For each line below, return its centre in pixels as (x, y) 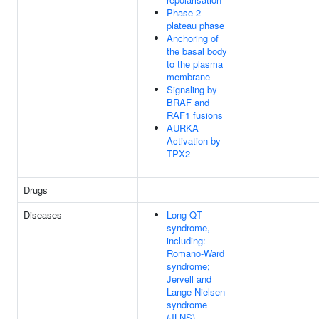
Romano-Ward (195, 253)
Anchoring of (193, 38)
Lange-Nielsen (196, 292)
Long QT (184, 215)
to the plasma (195, 64)
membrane (188, 77)
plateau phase (195, 25)
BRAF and (188, 102)
